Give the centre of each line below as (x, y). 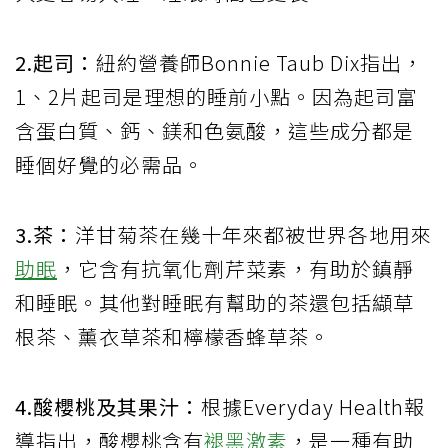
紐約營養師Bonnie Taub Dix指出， (259, 63)
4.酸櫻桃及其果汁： (108, 407)
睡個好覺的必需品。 (109, 165)
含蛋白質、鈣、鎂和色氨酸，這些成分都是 (214, 131)
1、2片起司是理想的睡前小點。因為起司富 (216, 97)
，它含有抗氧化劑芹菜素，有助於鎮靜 (235, 269)
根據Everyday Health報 (313, 407)
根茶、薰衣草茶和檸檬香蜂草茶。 (172, 337)
